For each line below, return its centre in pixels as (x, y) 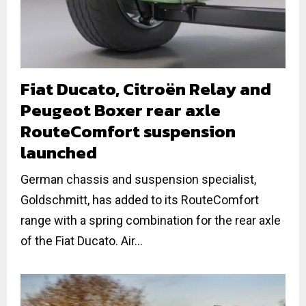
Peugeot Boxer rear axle (121, 110)
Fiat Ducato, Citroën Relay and (146, 89)
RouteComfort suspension (128, 131)
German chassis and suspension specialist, (138, 180)
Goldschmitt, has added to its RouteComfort (140, 200)
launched (59, 153)
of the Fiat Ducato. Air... (82, 241)
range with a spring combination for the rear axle (151, 221)
